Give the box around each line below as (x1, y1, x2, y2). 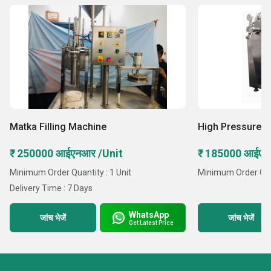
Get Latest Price (129, 219, 174, 226)
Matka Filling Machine (10, 121, 106, 132)
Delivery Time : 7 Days (10, 183, 93, 193)
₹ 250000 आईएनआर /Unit (10, 147, 123, 160)
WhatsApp (129, 209, 169, 220)
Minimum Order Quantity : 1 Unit (10, 168, 131, 177)
